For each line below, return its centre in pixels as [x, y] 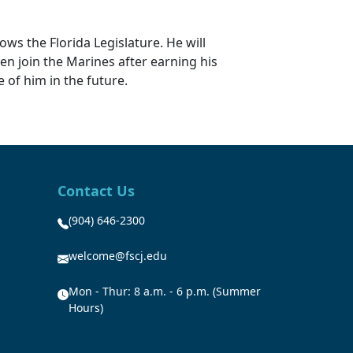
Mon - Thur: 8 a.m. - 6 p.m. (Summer [165, 291]
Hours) [86, 307]
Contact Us [96, 190]
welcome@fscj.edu [118, 255]
